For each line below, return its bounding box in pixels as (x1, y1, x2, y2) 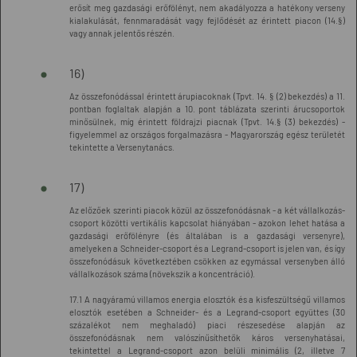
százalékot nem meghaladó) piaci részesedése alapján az (69, 320, 345, 330)
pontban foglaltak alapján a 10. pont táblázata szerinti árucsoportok (69, 104, 345, 114)
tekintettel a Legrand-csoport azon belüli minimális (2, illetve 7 (69, 345, 345, 355)
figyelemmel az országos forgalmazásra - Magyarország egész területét (69, 129, 345, 139)
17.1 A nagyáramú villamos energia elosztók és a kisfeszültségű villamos (69, 294, 345, 304)
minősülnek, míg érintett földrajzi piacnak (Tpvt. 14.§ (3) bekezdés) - (69, 116, 345, 127)
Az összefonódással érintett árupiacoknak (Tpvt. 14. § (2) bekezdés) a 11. (69, 91, 345, 101)
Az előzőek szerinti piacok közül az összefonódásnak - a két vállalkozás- (69, 205, 345, 215)
